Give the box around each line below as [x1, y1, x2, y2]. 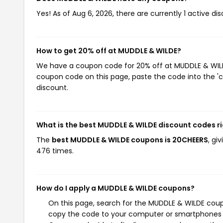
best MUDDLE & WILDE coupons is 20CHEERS [52, 135, 208, 145]
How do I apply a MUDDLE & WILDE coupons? [36, 183, 195, 193]
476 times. [36, 146, 74, 156]
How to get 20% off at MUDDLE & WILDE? [36, 46, 181, 56]
